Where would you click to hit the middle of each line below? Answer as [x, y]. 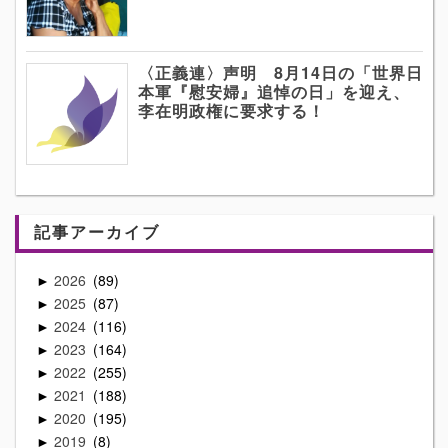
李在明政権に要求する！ [231, 111]
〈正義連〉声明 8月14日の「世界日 [280, 73]
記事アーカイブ [97, 231]
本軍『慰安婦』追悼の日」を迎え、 [274, 92]
